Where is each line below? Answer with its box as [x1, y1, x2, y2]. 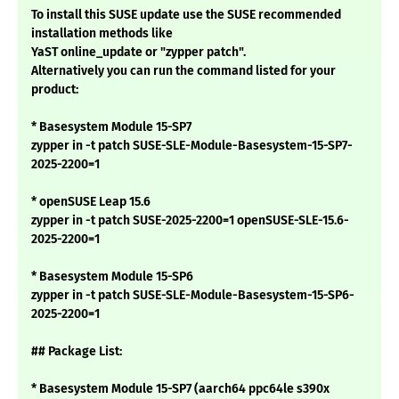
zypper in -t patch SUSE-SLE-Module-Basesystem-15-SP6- [31, 288, 354, 304]
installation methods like [31, 26, 173, 42]
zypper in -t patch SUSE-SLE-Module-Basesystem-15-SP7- [31, 138, 353, 154]
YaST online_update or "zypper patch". [31, 45, 246, 61]
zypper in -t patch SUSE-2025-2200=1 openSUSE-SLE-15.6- [31, 213, 349, 229]
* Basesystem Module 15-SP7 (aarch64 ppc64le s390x [31, 381, 330, 397]
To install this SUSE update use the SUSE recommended [31, 7, 341, 23]
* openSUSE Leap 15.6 [31, 194, 151, 210]
